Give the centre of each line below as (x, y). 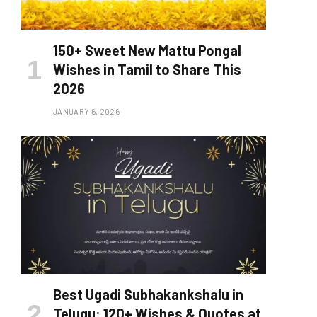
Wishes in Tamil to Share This (147, 70)
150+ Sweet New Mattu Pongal (147, 51)
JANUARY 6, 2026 (86, 112)
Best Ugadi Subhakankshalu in (148, 295)
